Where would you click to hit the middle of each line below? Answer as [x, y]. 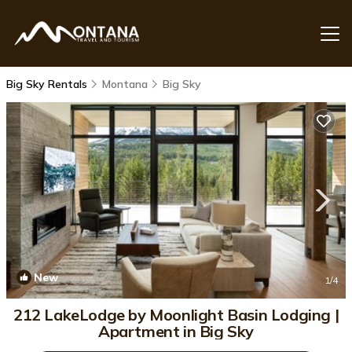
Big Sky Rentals [48, 84]
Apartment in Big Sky [176, 331]
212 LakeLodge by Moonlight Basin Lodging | [176, 315]
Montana [125, 84]
